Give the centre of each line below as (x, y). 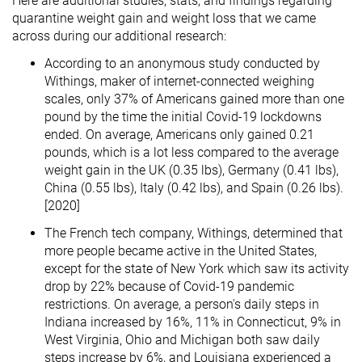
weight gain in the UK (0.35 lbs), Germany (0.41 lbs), (192, 170)
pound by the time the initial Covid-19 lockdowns (183, 116)
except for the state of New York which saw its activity (197, 268)
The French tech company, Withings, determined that (194, 233)
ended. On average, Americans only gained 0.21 (179, 134)
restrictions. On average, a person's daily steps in (182, 304)
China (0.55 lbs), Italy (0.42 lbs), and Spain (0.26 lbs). (194, 187)
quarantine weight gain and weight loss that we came (164, 18)
